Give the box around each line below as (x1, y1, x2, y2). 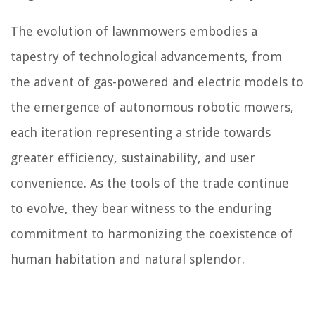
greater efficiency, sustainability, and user (11, 150, 255, 166)
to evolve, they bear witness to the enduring (11, 201, 271, 217)
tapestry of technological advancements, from (11, 49, 282, 65)
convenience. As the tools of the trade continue (11, 176, 289, 191)
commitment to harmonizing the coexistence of (11, 226, 293, 242)
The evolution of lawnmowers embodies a (11, 24, 257, 39)
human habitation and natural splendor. (11, 252, 245, 267)
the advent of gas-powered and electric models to (11, 75, 304, 90)
